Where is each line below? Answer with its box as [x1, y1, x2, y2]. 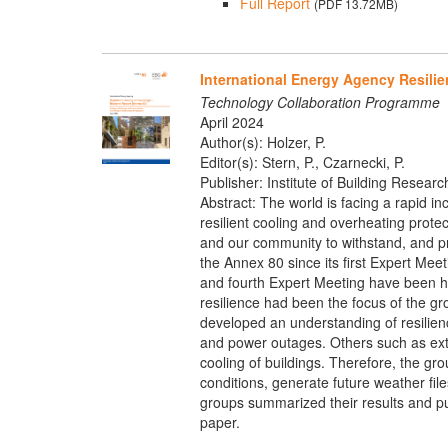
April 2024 [199, 111, 264, 132]
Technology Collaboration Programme [199, 91, 440, 112]
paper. [199, 411, 240, 432]
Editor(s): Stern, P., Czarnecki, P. [199, 151, 405, 172]
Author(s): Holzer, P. [199, 131, 326, 152]
